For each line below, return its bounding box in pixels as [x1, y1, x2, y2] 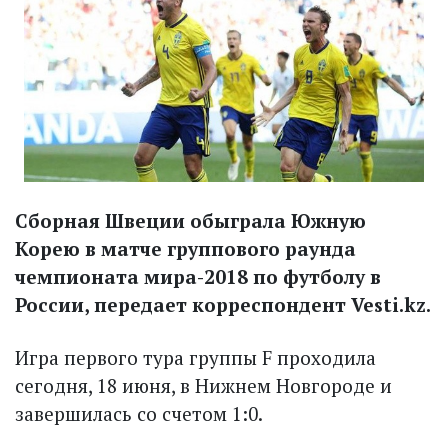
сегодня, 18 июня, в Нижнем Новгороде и [15, 372, 392, 398]
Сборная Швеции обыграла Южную [15, 207, 366, 233]
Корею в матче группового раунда [15, 235, 356, 261]
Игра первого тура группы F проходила [15, 344, 376, 370]
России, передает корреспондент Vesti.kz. [15, 291, 431, 317]
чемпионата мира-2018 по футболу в [15, 263, 381, 289]
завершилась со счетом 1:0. [15, 400, 263, 426]
